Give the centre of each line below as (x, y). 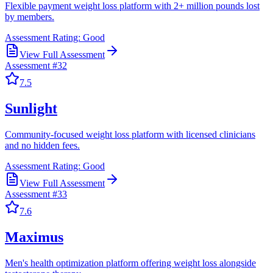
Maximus (34, 237)
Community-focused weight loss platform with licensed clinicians (130, 134)
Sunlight (31, 108)
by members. (30, 17)
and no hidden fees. (42, 145)
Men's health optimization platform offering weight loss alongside (130, 263)
